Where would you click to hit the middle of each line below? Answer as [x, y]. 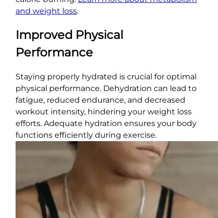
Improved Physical [69, 35]
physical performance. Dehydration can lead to [106, 89]
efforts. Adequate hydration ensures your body [106, 124]
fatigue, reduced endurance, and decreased [100, 100]
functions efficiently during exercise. [86, 135]
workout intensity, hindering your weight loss [104, 112]
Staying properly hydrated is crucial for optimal [106, 77]
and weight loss [46, 11]
